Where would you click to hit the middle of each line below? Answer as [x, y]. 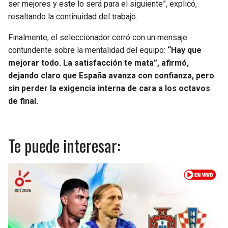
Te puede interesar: [64, 146]
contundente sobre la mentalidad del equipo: [88, 50]
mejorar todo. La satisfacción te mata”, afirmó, [98, 63]
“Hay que [184, 50]
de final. [23, 101]
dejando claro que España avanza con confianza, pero [111, 76]
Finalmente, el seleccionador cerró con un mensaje [98, 38]
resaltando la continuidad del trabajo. [73, 17]
